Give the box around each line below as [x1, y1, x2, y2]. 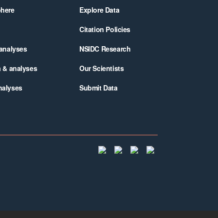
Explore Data [79, 5, 120, 15]
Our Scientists [79, 63, 124, 73]
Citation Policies [79, 24, 131, 34]
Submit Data [79, 83, 118, 92]
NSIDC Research [79, 44, 131, 54]
